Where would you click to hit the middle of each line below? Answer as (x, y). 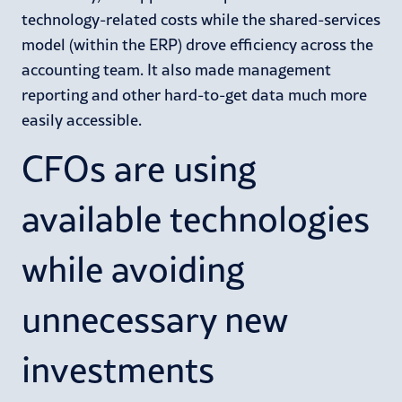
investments (118, 369)
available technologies (196, 218)
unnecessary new (155, 319)
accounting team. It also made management (176, 69)
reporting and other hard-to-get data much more (194, 94)
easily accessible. (82, 119)
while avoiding (133, 268)
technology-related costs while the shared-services (201, 19)
